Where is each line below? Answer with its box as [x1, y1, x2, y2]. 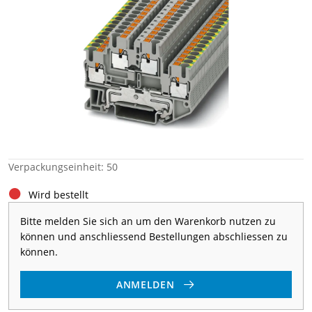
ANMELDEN [116, 277, 175, 291]
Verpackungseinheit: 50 [8, 160, 118, 173]
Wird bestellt [29, 188, 88, 201]
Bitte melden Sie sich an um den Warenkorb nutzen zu [20, 214, 276, 228]
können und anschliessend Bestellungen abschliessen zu [20, 230, 288, 243]
